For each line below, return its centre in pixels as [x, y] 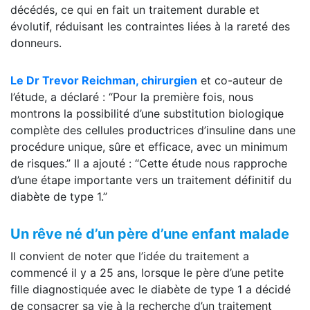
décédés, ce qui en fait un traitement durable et [135, 9]
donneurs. [36, 43]
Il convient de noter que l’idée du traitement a [130, 256]
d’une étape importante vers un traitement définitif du [151, 180]
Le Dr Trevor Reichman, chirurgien [104, 80]
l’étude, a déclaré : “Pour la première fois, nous [132, 97]
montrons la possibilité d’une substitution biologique [147, 113]
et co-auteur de [240, 80]
